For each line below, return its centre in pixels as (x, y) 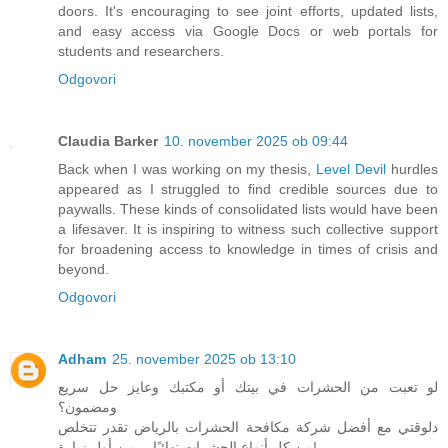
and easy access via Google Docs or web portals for (248, 30)
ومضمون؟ (87, 406)
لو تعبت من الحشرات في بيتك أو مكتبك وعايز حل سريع (248, 386)
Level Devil (351, 168)
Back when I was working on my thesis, (187, 168)
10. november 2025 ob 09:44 (256, 140)
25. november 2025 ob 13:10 (204, 358)
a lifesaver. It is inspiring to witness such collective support (248, 228)
